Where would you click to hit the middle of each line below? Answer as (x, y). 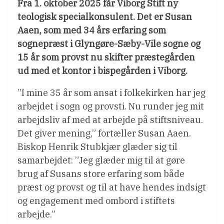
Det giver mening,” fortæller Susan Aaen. (104, 133)
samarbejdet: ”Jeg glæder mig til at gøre (101, 160)
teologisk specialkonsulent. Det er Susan (105, 16)
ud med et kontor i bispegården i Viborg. (102, 70)
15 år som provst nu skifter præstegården (106, 57)
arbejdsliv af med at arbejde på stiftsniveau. (110, 119)
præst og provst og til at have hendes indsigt (112, 187)
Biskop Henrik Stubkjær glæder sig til (97, 146)
